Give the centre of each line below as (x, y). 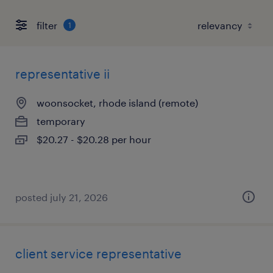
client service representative (98, 253)
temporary (61, 121)
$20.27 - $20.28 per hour (94, 139)
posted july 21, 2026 (62, 197)
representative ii (62, 74)
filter (47, 25)
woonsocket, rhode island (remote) (117, 103)
